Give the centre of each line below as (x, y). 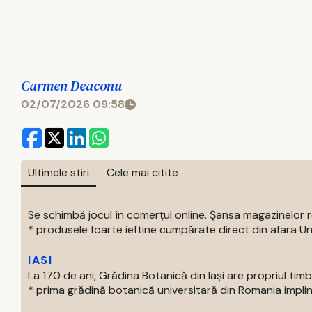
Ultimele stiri (58, 172)
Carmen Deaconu (71, 86)
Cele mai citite (142, 172)
